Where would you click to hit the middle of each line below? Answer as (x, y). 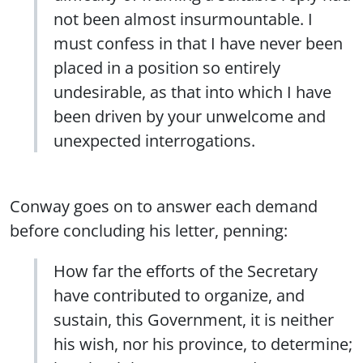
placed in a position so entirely (167, 67)
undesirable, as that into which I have (192, 91)
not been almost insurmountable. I (183, 18)
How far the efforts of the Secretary (186, 270)
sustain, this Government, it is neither (194, 319)
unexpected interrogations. (156, 140)
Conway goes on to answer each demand (164, 205)
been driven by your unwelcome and (190, 115)
